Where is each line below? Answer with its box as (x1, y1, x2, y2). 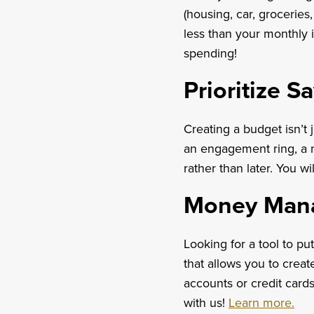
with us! (184, 295, 228, 311)
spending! (184, 46, 237, 62)
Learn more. (228, 295, 294, 311)
